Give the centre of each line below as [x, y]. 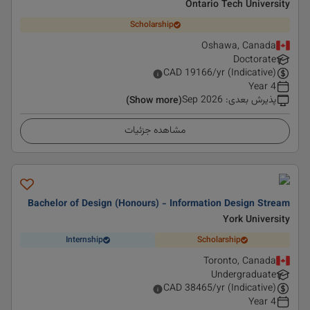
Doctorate [255, 60]
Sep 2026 [202, 100]
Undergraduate [244, 275]
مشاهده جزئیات [155, 131]
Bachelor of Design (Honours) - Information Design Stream [159, 204]
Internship [84, 240]
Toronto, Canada [240, 262]
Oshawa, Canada [239, 46]
